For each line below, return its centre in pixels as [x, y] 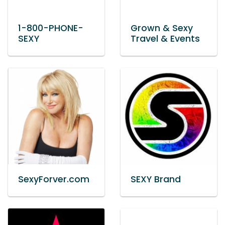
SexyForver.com [54, 180]
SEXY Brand [156, 180]
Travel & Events [165, 39]
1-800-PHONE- [51, 28]
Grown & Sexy [162, 28]
